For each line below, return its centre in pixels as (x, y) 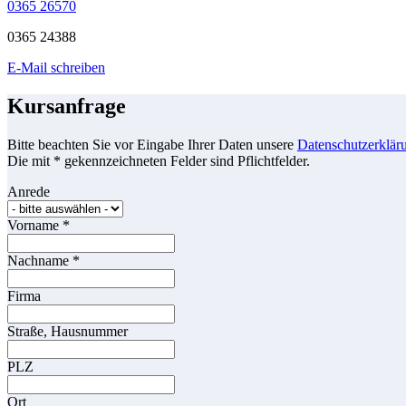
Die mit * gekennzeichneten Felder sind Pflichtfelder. (159, 161)
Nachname (40, 261)
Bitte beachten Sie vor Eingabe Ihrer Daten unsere (152, 145)
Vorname (35, 226)
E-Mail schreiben (56, 68)
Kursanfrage (67, 106)
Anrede (29, 192)
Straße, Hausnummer (68, 332)
